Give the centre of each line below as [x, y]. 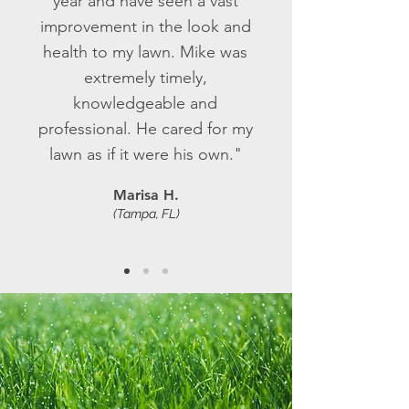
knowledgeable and [145, 103]
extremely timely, [145, 78]
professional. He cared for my [145, 129]
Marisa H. [146, 195]
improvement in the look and [145, 26]
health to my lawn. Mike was [145, 52]
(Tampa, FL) [146, 214]
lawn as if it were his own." [145, 154]
